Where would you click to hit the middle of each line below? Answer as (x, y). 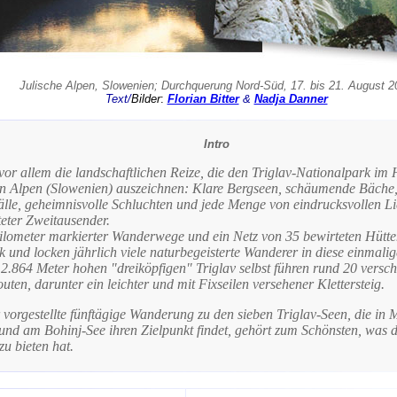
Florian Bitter (203, 99)
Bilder (145, 99)
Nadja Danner (291, 99)
